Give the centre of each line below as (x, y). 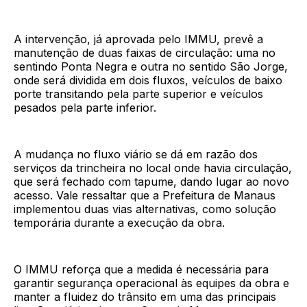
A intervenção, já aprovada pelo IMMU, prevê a (138, 39)
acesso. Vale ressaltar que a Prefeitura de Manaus (145, 196)
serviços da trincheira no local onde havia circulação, (153, 168)
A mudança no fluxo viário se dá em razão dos (136, 155)
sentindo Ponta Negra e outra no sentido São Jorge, (151, 67)
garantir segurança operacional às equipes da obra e (151, 283)
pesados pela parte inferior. (85, 108)
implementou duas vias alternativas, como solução (145, 209)
